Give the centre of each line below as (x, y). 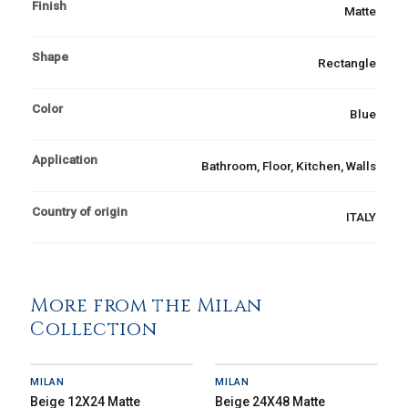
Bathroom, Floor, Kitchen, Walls (289, 165)
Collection (94, 330)
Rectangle (347, 62)
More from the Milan (146, 306)
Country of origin (80, 211)
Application (65, 160)
